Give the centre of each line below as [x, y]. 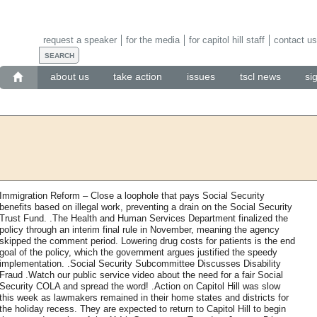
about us [69, 77]
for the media [152, 40]
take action [138, 77]
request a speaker [80, 40]
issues [201, 77]
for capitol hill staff [226, 40]
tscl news [260, 77]
